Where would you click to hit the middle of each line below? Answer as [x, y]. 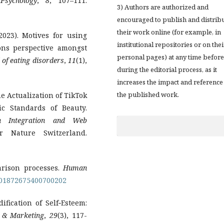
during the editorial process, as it [167, 70]
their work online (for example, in [169, 32]
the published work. [148, 95]
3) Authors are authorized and [163, 7]
